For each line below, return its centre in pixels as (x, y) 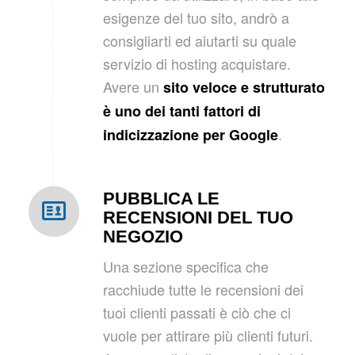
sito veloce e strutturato (244, 88)
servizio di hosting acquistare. (197, 64)
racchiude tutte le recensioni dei (203, 290)
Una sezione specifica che (185, 267)
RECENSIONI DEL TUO (198, 217)
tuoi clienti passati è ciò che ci (197, 313)
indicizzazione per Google (190, 135)
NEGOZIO (143, 236)
